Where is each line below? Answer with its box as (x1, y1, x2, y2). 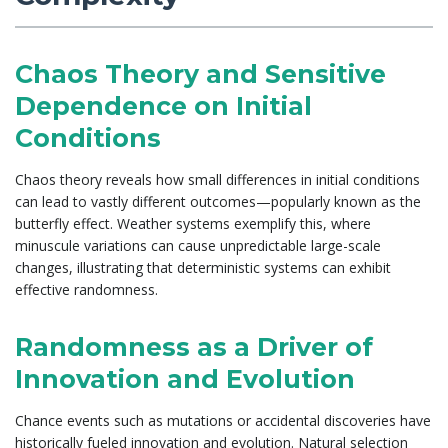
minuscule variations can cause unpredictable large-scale (15, 235, 381, 255)
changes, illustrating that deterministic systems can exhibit (15, 257, 391, 277)
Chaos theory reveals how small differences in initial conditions (15, 169, 420, 189)
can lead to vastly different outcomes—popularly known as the (15, 191, 421, 211)
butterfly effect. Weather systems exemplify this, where (15, 213, 371, 233)
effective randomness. (15, 279, 158, 299)
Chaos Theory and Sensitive (15, 58, 386, 89)
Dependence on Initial (15, 90, 312, 121)
